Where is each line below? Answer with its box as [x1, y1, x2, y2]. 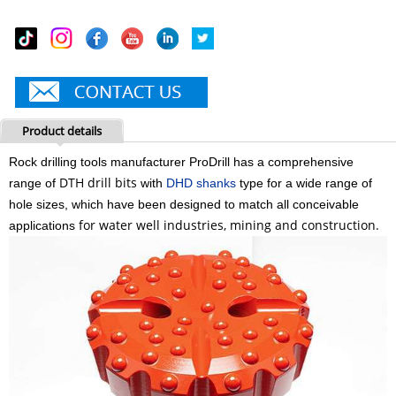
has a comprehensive [230, 155, 354, 169]
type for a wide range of [236, 176, 372, 190]
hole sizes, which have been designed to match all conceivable [9, 197, 359, 211]
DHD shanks [166, 176, 236, 190]
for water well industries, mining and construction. [79, 217, 379, 233]
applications [9, 218, 75, 232]
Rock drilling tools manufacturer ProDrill [9, 155, 230, 169]
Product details [22, 123, 102, 139]
